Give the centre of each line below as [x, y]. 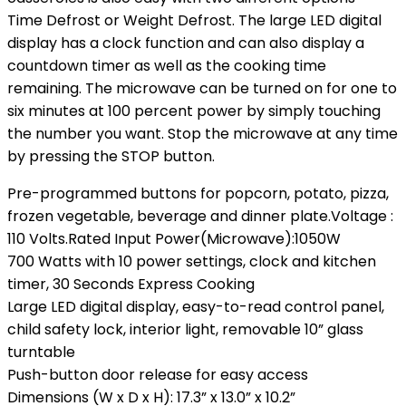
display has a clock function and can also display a [186, 43]
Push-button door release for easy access [158, 375]
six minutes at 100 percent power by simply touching [194, 111]
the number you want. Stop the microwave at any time [203, 134]
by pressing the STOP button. [111, 156]
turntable [41, 352]
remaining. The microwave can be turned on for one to [202, 88]
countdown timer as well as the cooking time [167, 66]
